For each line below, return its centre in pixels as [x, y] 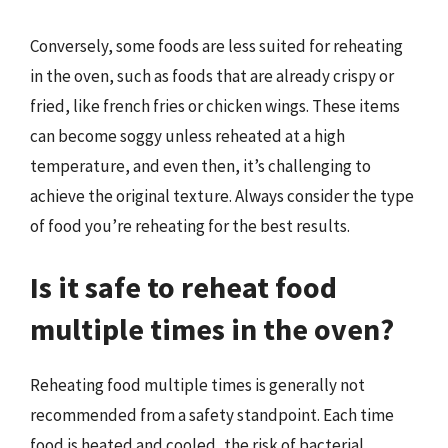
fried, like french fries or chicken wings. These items [215, 105]
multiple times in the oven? [212, 329]
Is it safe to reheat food [183, 287]
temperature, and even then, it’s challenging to [200, 165]
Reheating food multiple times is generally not [197, 385]
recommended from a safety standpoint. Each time [212, 415]
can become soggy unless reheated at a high [187, 135]
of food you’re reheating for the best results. [190, 225]
